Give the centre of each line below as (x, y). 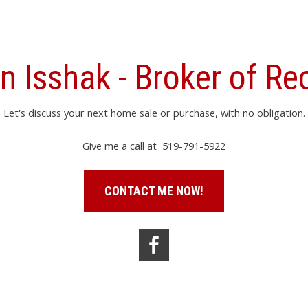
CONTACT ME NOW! (154, 190)
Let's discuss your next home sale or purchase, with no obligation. (154, 112)
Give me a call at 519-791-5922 (154, 145)
